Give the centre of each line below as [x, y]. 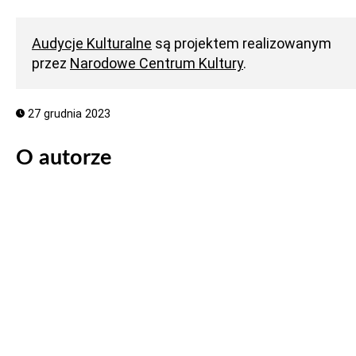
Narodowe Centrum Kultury [157, 63]
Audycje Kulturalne [92, 43]
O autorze [64, 158]
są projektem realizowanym [242, 43]
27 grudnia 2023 [67, 114]
